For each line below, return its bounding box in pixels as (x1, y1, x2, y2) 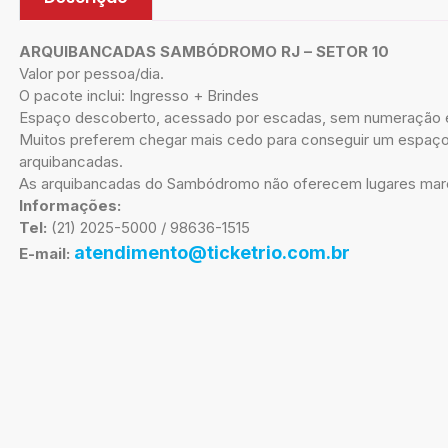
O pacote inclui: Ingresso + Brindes (19, 86, 259, 105)
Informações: (19, 196, 121, 215)
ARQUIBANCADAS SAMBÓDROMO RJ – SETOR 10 (19, 42, 389, 61)
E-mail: (19, 244, 70, 263)
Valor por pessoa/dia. (19, 64, 164, 83)
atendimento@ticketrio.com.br (74, 242, 350, 263)
